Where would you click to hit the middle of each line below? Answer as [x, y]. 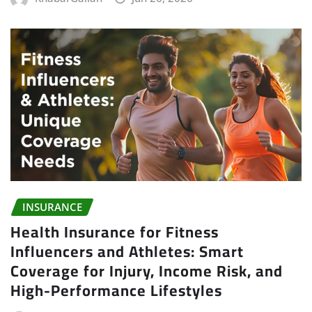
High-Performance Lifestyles [116, 291]
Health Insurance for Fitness [115, 232]
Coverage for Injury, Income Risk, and [147, 271]
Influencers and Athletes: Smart [127, 252]
